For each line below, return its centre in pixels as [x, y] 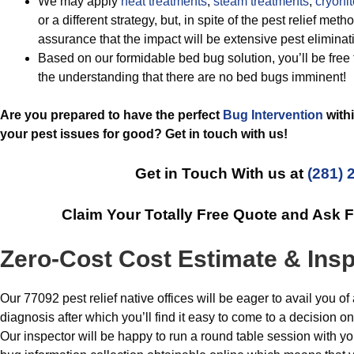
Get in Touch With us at [222, 173]
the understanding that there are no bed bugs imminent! [192, 77]
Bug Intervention [273, 115]
